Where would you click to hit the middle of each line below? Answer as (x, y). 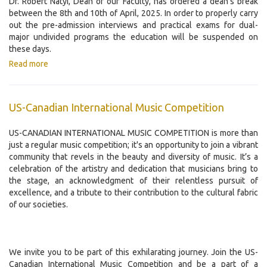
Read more (29, 64)
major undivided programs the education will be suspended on (133, 37)
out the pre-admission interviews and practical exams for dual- (133, 25)
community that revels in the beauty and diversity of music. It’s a (133, 157)
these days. (30, 49)
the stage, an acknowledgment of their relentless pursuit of (133, 181)
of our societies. (38, 205)
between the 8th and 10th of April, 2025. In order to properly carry (133, 13)
